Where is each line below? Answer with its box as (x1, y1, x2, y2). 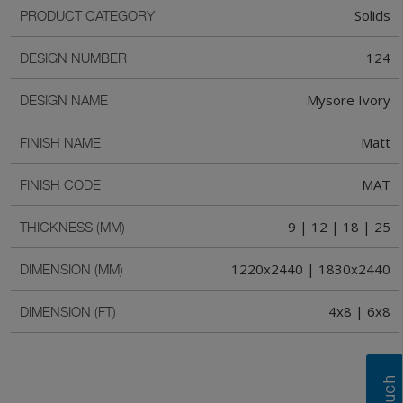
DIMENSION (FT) (20, 303, 116, 320)
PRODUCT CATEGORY (20, 7, 155, 24)
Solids (354, 6, 390, 25)
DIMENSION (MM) (20, 261, 123, 278)
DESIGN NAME (20, 92, 108, 109)
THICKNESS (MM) (20, 219, 125, 236)
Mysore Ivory (307, 91, 390, 110)
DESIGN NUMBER (20, 49, 127, 67)
